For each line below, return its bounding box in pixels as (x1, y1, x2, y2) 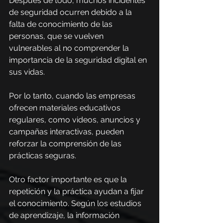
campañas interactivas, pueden (9, 127, 126, 136)
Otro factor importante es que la (9, 175, 129, 184)
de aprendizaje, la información (9, 211, 121, 220)
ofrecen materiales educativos (9, 103, 122, 112)
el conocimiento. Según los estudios (9, 199, 143, 208)
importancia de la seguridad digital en (9, 55, 149, 65)
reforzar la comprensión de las (9, 139, 123, 148)
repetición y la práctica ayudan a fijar (9, 187, 146, 196)
